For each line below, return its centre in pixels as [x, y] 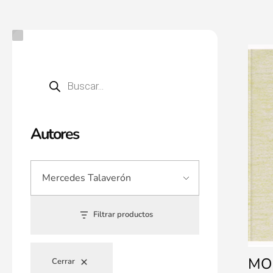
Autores [55, 134]
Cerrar [63, 262]
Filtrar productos [123, 215]
